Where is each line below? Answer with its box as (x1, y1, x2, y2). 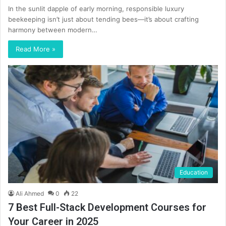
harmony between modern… (8, 25, 97, 34)
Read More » (16, 44, 55, 53)
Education (180, 168, 208, 177)
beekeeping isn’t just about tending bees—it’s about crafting (8, 15, 199, 23)
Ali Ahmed (16, 190, 44, 198)
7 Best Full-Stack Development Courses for (8, 201, 206, 214)
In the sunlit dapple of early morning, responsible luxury (8, 4, 184, 13)
